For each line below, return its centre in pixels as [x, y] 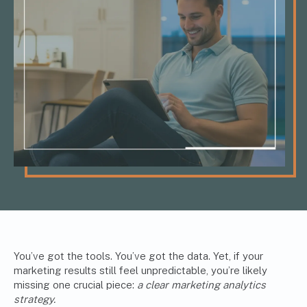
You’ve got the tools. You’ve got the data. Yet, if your [138, 256]
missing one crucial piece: [75, 285]
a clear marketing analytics [201, 285]
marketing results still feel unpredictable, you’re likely [140, 271]
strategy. [35, 299]
